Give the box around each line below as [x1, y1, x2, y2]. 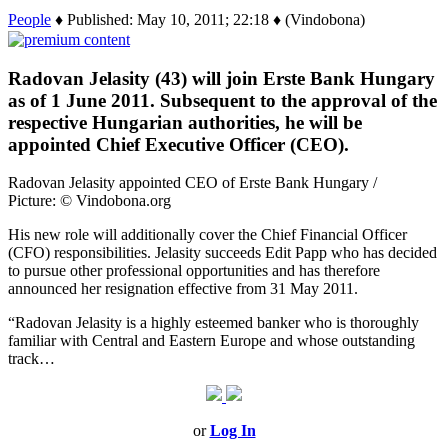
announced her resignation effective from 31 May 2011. [8, 280, 358, 298]
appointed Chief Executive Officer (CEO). [8, 133, 349, 155]
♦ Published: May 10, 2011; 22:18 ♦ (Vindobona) [51, 10, 365, 28]
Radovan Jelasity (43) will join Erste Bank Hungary [8, 67, 435, 89]
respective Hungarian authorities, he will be [8, 111, 362, 133]
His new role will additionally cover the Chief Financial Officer [8, 226, 407, 244]
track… [8, 350, 55, 368]
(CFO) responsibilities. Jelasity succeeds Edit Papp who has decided [8, 244, 437, 262]
